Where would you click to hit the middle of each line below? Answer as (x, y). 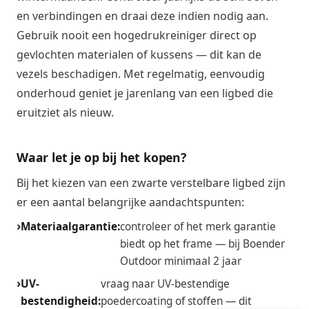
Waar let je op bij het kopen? (101, 157)
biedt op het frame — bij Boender (202, 244)
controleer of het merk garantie (198, 227)
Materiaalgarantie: (70, 227)
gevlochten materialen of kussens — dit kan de (139, 54)
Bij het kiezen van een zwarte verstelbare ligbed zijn (151, 182)
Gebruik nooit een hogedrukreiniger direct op (137, 35)
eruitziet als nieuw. (65, 112)
